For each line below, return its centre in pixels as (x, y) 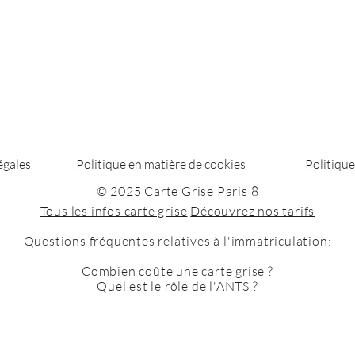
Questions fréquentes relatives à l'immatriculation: (177, 241)
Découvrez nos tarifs (253, 211)
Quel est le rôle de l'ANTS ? (177, 286)
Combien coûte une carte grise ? (177, 271)
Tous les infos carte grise (114, 211)
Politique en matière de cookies (162, 164)
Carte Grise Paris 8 (202, 191)
